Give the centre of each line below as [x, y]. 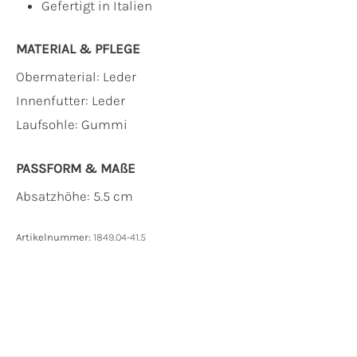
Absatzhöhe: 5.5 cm [75, 196]
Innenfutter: [54, 100]
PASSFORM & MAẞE [76, 168]
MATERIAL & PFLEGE [78, 48]
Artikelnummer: [55, 237]
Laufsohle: [49, 124]
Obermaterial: [59, 76]
